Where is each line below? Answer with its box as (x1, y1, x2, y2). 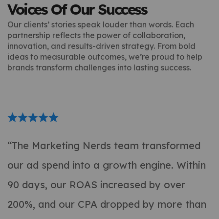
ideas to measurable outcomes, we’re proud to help (7, 52, 202, 62)
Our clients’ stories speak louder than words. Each (7, 20, 194, 30)
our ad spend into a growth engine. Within (7, 159, 206, 172)
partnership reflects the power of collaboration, (7, 30, 185, 41)
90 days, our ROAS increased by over (7, 178, 185, 191)
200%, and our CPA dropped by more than (7, 198, 206, 211)
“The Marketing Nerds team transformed (7, 139, 200, 152)
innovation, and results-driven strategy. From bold (7, 41, 196, 51)
